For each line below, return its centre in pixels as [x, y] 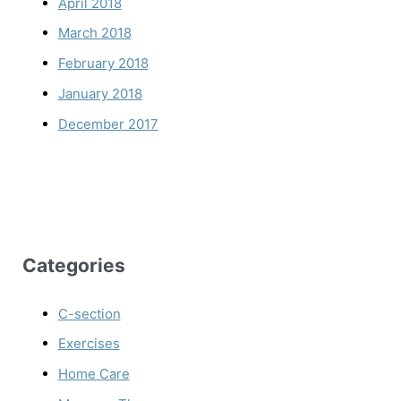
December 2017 [108, 124]
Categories [73, 266]
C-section [89, 313]
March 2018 [94, 33]
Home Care [94, 374]
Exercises [89, 344]
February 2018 [103, 64]
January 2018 [100, 93]
